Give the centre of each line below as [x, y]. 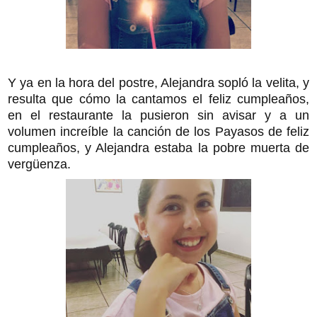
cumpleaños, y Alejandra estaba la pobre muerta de [158, 148]
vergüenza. [39, 164]
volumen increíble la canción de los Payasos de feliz [158, 131]
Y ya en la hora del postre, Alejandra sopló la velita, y [158, 82]
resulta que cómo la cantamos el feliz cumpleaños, [158, 99]
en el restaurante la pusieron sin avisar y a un [158, 115]
